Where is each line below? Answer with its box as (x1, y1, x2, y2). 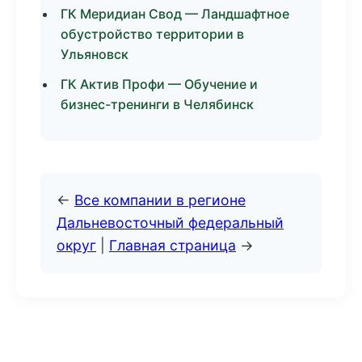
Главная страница (109, 237, 236, 254)
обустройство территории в (61, 26, 244, 42)
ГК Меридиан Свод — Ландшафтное (61, 6, 289, 22)
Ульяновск (61, 46, 128, 62)
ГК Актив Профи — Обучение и (61, 76, 258, 92)
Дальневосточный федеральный (57, 214, 284, 231)
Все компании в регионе (74, 192, 246, 208)
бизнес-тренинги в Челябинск (61, 96, 254, 112)
